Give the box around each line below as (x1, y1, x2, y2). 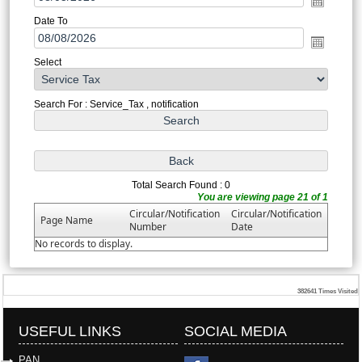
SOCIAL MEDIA (184, 323, 288, 340)
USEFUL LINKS (19, 323, 122, 340)
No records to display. (34, 236, 133, 250)
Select (33, 56, 61, 68)
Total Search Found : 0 (132, 179, 230, 191)
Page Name (40, 213, 93, 227)
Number (128, 219, 166, 234)
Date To (33, 15, 68, 27)
